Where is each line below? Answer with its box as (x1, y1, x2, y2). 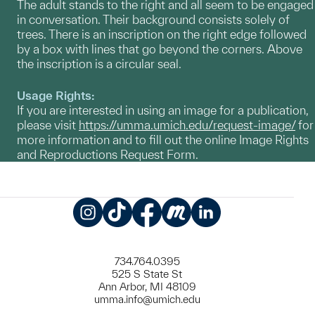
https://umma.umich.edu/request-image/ (79, 117, 295, 131)
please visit (17, 117, 79, 131)
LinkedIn (206, 227, 250, 241)
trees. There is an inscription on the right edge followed (17, 27, 307, 41)
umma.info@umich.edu (94, 292, 200, 305)
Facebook (147, 227, 200, 241)
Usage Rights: (17, 88, 95, 102)
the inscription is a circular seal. (17, 56, 184, 70)
